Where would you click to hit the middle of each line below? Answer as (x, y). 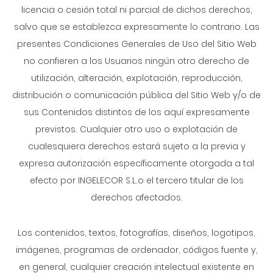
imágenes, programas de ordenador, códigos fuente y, (136, 250)
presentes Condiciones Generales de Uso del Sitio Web (136, 44)
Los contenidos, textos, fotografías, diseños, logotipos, (136, 233)
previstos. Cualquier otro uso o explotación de (136, 129)
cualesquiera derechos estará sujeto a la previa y (136, 146)
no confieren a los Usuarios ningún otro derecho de (136, 61)
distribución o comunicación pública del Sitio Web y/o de (136, 95)
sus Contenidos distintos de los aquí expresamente (136, 112)
